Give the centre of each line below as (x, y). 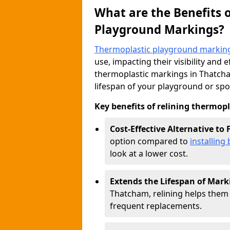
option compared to (150, 141)
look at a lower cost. (149, 154)
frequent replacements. (156, 206)
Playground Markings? (159, 30)
